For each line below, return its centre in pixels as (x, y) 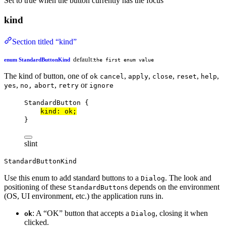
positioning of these (36, 187)
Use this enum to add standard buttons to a (72, 178)
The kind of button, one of (47, 76)
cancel (112, 76)
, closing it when (182, 213)
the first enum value (123, 59)
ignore (101, 85)
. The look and (188, 178)
